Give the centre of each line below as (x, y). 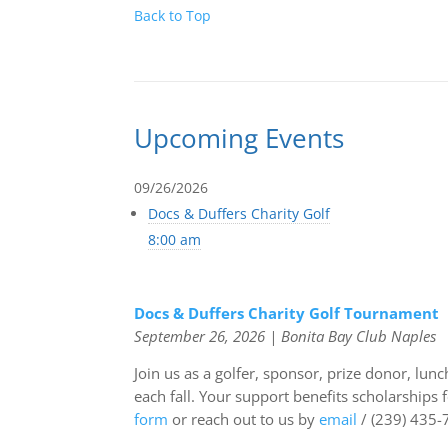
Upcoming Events (239, 138)
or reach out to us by (244, 418)
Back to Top (173, 15)
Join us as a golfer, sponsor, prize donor (271, 372)
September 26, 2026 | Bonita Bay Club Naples (285, 335)
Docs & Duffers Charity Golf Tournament (287, 312)
